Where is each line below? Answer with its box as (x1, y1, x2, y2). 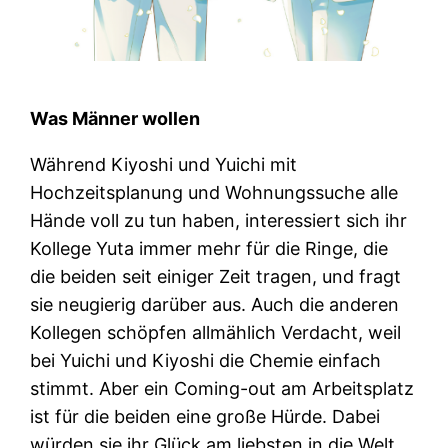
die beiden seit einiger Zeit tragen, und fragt (30, 266, 402, 288)
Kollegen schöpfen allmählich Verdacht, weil (30, 322, 402, 344)
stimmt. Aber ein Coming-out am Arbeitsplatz (30, 378, 415, 400)
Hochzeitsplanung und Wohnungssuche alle (30, 182, 399, 204)
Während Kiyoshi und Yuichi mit (30, 154, 298, 176)
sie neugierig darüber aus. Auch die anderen (30, 294, 400, 316)
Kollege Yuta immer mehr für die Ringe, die (30, 238, 389, 260)
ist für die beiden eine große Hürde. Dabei (30, 406, 381, 428)
